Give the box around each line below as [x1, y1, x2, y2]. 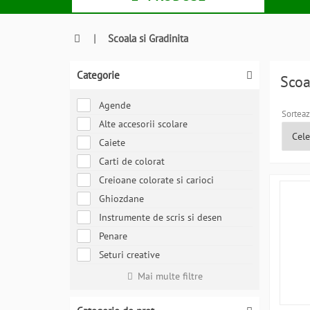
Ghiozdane [99, 192, 144, 205]
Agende [99, 99, 131, 111]
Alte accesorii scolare [99, 118, 188, 130]
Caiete [99, 136, 125, 149]
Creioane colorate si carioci [99, 174, 214, 186]
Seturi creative [99, 248, 160, 261]
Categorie [77, 69, 120, 82]
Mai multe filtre [137, 270, 203, 282]
